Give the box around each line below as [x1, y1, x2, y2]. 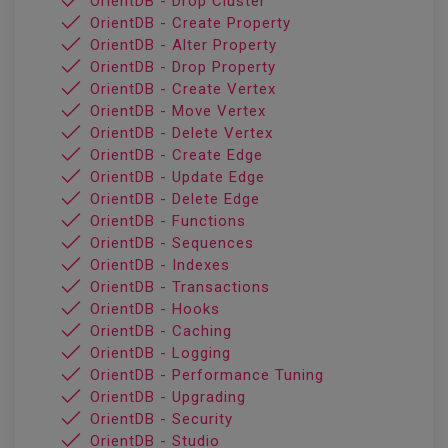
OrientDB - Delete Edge [90, 190, 260, 208]
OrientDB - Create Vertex [90, 80, 276, 98]
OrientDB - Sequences [90, 234, 254, 252]
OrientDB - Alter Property [90, 36, 277, 54]
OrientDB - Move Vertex [90, 102, 266, 120]
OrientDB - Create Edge [90, 146, 263, 164]
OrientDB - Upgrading [90, 388, 246, 406]
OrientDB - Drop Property [90, 58, 276, 76]
